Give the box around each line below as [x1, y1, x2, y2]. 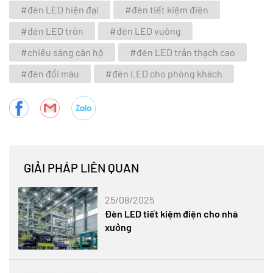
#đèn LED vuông [110, 24, 181, 37]
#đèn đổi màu [21, 67, 79, 79]
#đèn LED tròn [21, 24, 83, 37]
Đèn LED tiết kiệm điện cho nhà [105, 207, 238, 219]
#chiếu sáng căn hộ [21, 46, 104, 58]
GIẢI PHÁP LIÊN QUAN [24, 160, 139, 175]
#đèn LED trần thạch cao [130, 46, 235, 58]
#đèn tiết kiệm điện [125, 3, 208, 15]
